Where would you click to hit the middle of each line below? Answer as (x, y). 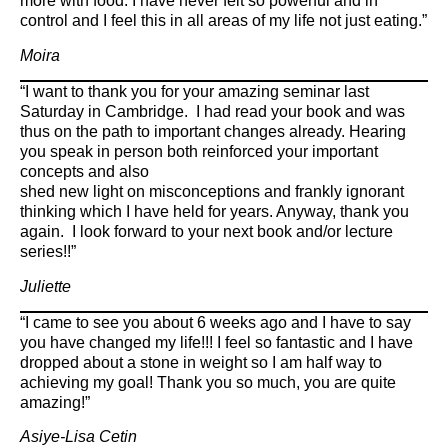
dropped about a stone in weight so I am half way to (201, 362)
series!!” (48, 252)
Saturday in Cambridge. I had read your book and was (212, 112)
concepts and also (84, 172)
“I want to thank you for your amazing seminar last (194, 92)
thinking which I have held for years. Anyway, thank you (214, 212)
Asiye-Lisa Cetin (78, 437)
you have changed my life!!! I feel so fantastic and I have (216, 342)
